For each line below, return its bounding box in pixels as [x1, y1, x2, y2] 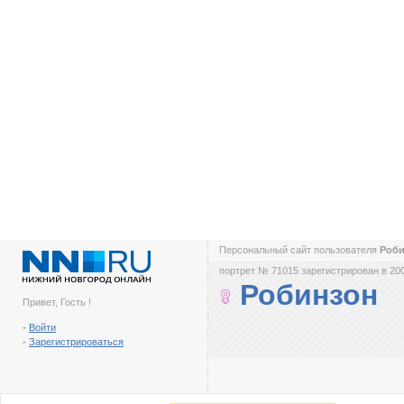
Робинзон [240, 279, 378, 311]
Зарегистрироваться [29, 336, 124, 347]
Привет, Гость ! [23, 297, 91, 308]
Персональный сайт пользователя [219, 244, 380, 255]
